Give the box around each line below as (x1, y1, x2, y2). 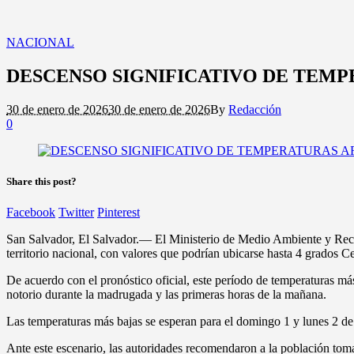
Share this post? (6, 175, 77, 187)
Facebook (6, 205, 55, 220)
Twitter (58, 205, 94, 220)
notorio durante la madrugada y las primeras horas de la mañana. (6, 288, 326, 302)
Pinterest (97, 205, 140, 220)
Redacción (228, 102, 281, 116)
